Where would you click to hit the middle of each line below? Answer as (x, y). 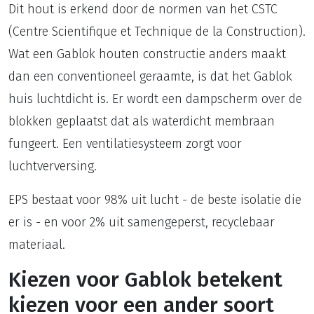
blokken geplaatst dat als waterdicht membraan (142, 121)
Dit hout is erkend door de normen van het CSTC (143, 9)
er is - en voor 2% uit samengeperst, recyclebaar (142, 222)
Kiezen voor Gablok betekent (145, 280)
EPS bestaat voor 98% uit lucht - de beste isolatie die (155, 200)
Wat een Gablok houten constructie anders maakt (147, 54)
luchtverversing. (53, 166)
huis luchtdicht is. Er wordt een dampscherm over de (155, 99)
